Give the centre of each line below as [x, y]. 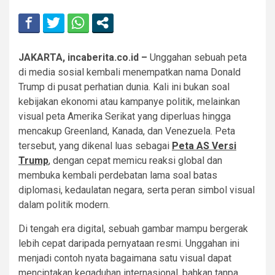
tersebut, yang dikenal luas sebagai [95, 145]
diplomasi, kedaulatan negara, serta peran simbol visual [137, 190]
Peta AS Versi [204, 145]
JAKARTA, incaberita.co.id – [83, 57]
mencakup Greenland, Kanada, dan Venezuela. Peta [127, 131]
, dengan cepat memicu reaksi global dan [135, 160]
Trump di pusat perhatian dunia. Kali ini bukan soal [124, 87]
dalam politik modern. [64, 204]
